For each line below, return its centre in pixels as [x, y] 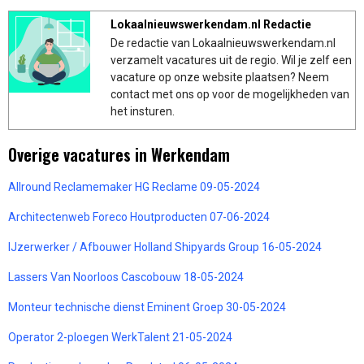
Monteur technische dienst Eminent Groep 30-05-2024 [147, 307]
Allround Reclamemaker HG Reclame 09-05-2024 [134, 186]
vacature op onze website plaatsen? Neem [220, 77]
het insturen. [143, 111]
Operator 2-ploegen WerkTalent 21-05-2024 [120, 337]
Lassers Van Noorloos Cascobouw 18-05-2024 [126, 277]
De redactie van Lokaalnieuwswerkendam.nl [223, 43]
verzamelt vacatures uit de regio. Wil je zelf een [231, 60]
